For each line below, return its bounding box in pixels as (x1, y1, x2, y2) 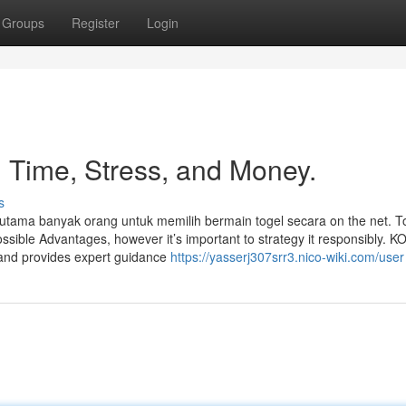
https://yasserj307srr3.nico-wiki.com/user (170, 247, 404, 266)
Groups (2, 14, 44, 32)
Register (72, 14, 120, 32)
